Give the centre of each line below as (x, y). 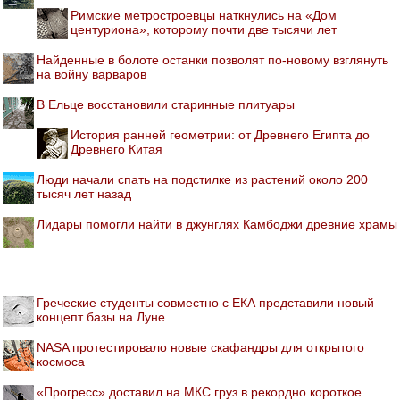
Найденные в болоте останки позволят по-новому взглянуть (212, 60)
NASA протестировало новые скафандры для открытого (200, 347)
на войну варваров (92, 74)
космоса (61, 362)
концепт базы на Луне (101, 317)
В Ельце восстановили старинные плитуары (166, 104)
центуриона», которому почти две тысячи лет (204, 29)
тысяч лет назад (84, 194)
